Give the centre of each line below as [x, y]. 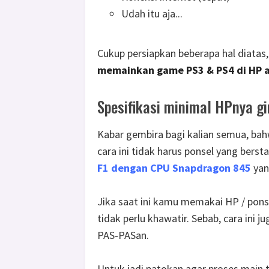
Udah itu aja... [152, 14]
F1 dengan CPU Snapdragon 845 [174, 168]
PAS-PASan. [123, 235]
